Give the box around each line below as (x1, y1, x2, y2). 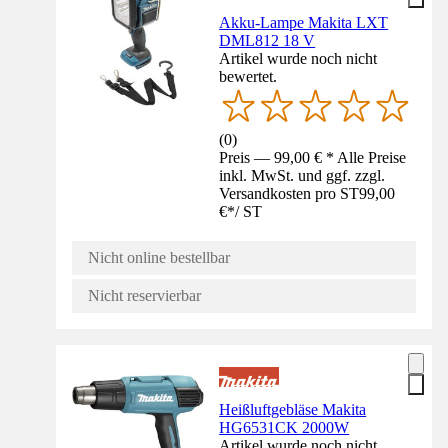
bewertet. (219, 68, 278, 86)
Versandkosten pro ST (219, 185, 360, 203)
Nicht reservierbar (88, 287, 201, 305)
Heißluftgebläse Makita (219, 401, 367, 419)
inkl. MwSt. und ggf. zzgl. (219, 167, 386, 185)
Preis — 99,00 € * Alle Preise (219, 149, 407, 167)
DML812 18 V (219, 32, 316, 50)
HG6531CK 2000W (219, 419, 350, 437)
